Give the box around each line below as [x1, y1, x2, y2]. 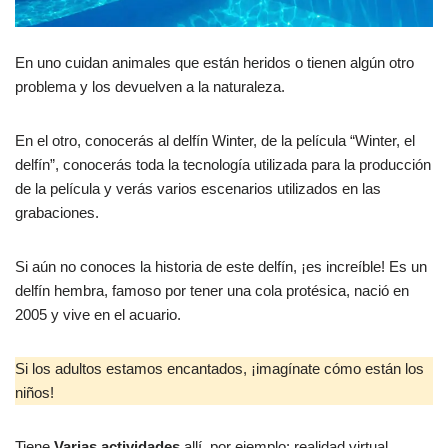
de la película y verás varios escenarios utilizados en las [15, 179, 381, 197]
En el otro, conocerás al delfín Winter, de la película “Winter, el [15, 131, 415, 149]
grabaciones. [15, 203, 99, 221]
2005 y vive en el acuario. [15, 305, 181, 323]
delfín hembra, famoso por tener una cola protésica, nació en [15, 281, 409, 299]
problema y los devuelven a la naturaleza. [15, 77, 285, 95]
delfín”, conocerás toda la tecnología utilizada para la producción [15, 155, 431, 173]
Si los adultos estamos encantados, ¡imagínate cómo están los [15, 359, 424, 377]
